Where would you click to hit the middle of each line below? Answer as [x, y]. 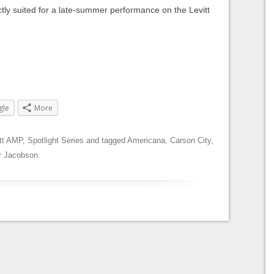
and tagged [106, 141]
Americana [146, 141]
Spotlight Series [56, 141]
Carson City [191, 141]
